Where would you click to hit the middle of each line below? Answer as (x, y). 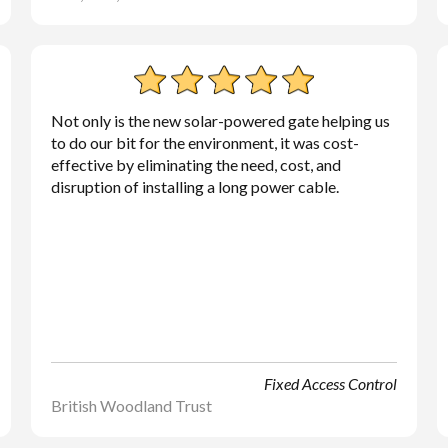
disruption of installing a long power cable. (194, 186)
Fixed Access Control (331, 383)
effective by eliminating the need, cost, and (195, 164)
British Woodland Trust (131, 405)
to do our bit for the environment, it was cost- (204, 142)
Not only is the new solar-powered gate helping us (220, 120)
